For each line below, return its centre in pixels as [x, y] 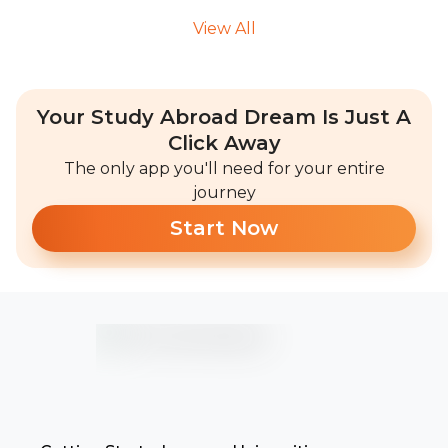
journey [224, 192]
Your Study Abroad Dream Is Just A [224, 117]
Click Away [224, 143]
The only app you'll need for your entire [224, 168]
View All [224, 28]
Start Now [224, 228]
